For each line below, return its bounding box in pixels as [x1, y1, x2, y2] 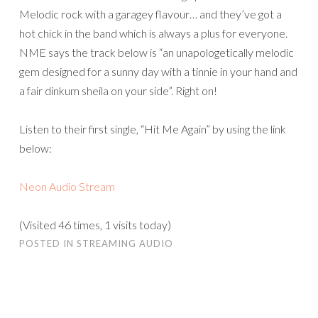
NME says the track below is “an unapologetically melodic [19, 45, 294, 59]
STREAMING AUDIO [77, 238, 173, 249]
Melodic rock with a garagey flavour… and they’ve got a [19, 7, 282, 21]
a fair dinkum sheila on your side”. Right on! [19, 84, 217, 97]
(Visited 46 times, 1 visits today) [19, 218, 171, 231]
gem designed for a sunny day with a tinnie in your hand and [19, 65, 297, 78]
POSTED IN [19, 238, 77, 249]
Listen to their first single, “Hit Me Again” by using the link [19, 122, 286, 136]
